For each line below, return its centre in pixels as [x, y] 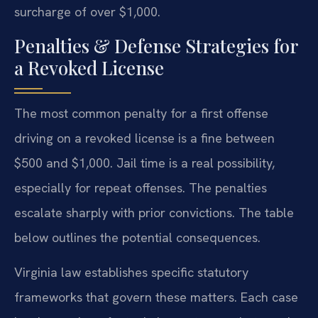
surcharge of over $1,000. [87, 12]
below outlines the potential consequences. [137, 237]
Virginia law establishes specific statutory [131, 273]
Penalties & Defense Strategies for [156, 45]
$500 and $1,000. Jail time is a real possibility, [144, 163]
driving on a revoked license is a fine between [144, 138]
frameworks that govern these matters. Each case [156, 297]
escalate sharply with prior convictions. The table [154, 212]
